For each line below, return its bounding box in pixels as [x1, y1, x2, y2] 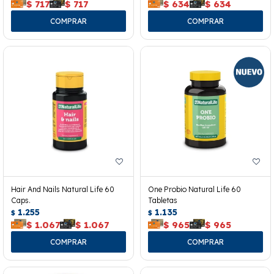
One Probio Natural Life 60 [148, 184, 241, 194]
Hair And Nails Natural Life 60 [11, 184, 114, 194]
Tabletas [148, 195, 177, 205]
